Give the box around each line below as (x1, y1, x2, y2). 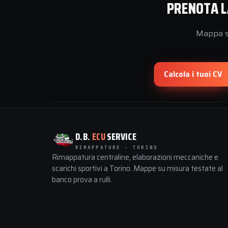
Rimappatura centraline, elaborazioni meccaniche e (52, 152, 218, 163)
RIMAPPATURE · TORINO (75, 144, 158, 151)
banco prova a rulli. (52, 174, 112, 185)
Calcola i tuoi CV (164, 69, 222, 80)
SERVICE (105, 128, 137, 144)
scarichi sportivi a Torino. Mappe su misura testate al (52, 163, 223, 174)
